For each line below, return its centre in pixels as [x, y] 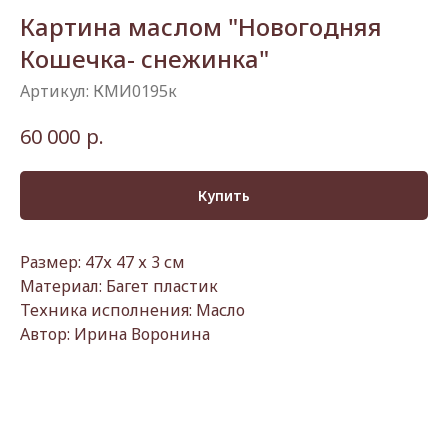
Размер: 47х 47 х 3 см [102, 262]
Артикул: [56, 91]
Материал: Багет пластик [119, 286]
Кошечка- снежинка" [144, 58]
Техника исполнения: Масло [132, 310]
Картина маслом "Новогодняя [201, 26]
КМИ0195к [135, 91]
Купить [224, 195]
